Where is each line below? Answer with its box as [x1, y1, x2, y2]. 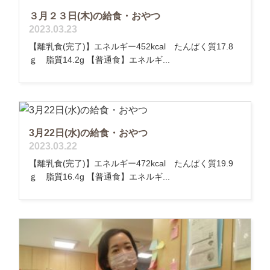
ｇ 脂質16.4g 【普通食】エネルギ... [28, 171, 170, 181]
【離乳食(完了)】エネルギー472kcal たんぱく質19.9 [28, 158, 233, 168]
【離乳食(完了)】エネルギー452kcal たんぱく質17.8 [28, 41, 233, 51]
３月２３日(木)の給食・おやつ [28, 10, 160, 21]
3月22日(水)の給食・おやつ [28, 127, 148, 138]
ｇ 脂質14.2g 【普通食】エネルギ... [28, 54, 170, 64]
